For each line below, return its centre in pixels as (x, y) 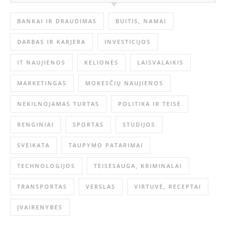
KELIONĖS (101, 63)
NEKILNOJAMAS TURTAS (58, 104)
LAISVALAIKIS (160, 63)
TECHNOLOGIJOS (46, 166)
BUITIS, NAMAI (141, 21)
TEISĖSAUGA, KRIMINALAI (138, 166)
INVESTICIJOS (128, 42)
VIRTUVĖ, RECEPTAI (168, 187)
